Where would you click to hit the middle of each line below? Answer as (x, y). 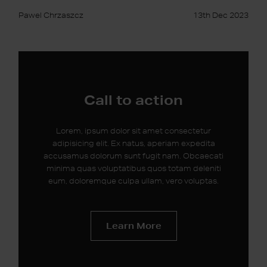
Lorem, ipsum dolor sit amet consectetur (133, 131)
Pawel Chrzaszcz (51, 15)
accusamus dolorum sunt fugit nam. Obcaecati (133, 156)
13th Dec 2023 (221, 15)
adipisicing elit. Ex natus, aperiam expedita (133, 143)
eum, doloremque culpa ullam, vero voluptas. (133, 181)
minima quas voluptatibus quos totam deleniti (133, 168)
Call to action (133, 99)
